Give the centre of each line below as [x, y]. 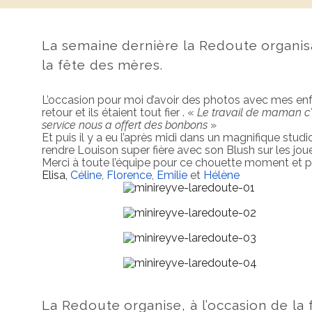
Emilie [172, 175]
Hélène [221, 175]
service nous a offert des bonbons [125, 125]
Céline [86, 175]
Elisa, [55, 175]
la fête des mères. [103, 64]
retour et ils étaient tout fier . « [119, 113]
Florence [129, 175]
